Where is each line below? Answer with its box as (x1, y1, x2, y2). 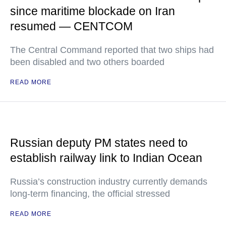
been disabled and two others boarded (10, 57, 164, 67)
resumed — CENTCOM (10, 20, 133, 33)
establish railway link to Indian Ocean (10, 151, 202, 164)
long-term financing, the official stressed (10, 189, 170, 199)
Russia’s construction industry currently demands (10, 177, 207, 187)
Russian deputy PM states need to (10, 136, 188, 149)
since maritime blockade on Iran (10, 5, 175, 18)
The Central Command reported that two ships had (10, 45, 214, 55)
